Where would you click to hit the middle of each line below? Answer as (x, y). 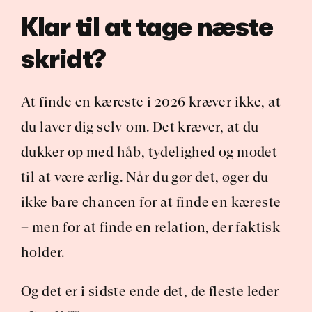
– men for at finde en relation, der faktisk (151, 227)
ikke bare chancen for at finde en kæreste (151, 202)
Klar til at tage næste (147, 28)
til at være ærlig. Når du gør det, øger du (145, 177)
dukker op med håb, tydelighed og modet (149, 152)
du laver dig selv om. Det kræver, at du (140, 127)
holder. (43, 252)
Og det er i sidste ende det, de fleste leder (150, 291)
